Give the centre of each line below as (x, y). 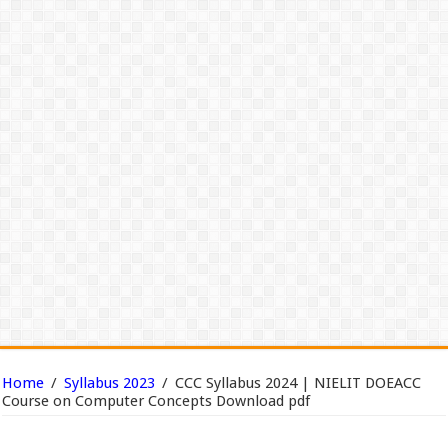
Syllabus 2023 (110, 383)
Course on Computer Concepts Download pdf (156, 401)
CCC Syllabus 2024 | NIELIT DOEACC (298, 383)
